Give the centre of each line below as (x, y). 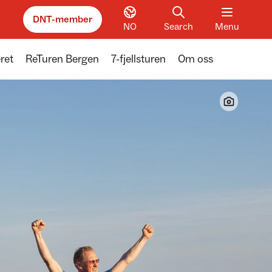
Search (178, 27)
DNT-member (63, 19)
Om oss (195, 59)
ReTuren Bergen (62, 59)
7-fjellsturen (138, 59)
